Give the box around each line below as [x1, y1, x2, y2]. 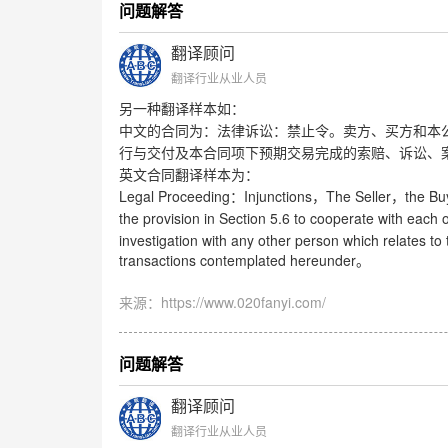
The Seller [325, 185, 391, 206]
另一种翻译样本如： [118, 101, 245, 117]
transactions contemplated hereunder [118, 249, 356, 270]
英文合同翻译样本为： [118, 167, 259, 183]
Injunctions [243, 185, 312, 206]
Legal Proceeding [118, 185, 230, 206]
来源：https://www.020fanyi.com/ [118, 291, 326, 312]
